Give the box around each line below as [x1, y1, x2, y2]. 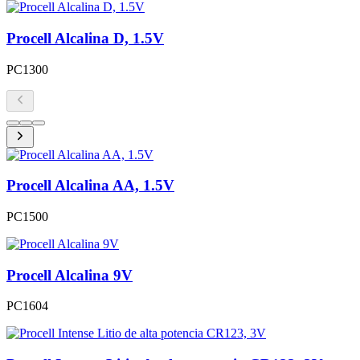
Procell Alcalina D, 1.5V [6, 29, 164, 47]
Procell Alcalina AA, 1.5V [6, 177, 174, 194]
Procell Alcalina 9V [6, 266, 133, 284]
